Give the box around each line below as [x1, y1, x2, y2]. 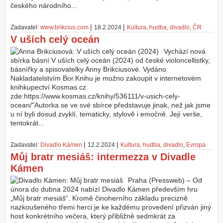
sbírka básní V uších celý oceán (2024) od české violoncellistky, [10, 56, 210, 65]
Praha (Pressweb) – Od [128, 176, 202, 185]
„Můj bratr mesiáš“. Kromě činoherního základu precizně [10, 194, 188, 203]
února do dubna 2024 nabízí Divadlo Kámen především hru [10, 185, 198, 194]
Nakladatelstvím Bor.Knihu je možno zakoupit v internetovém [10, 74, 201, 83]
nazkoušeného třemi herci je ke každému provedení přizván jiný [10, 203, 211, 212]
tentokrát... [10, 119, 44, 127]
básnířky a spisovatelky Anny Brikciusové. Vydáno [10, 65, 166, 74]
